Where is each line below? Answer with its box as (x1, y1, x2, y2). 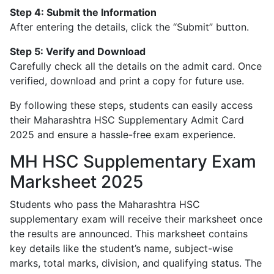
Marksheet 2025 (10, 171, 143, 193)
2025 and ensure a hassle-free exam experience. (10, 128, 235, 141)
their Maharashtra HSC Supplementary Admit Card (10, 114, 244, 127)
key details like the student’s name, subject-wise (10, 242, 233, 255)
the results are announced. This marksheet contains (10, 228, 248, 240)
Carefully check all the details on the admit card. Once (10, 60, 262, 73)
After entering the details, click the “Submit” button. (10, 21, 249, 34)
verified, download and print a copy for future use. (10, 75, 244, 87)
